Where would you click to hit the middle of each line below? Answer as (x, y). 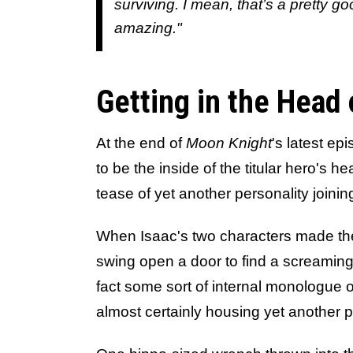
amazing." (148, 28)
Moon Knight (229, 143)
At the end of (141, 143)
